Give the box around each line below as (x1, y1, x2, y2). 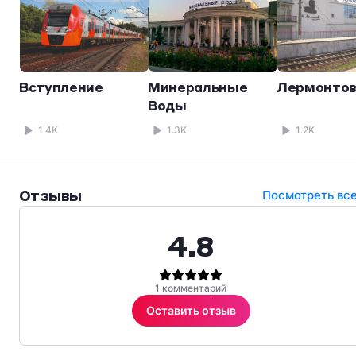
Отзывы (19, 186, 82, 205)
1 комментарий (155, 281, 226, 294)
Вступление (19, 79, 103, 96)
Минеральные (148, 79, 248, 96)
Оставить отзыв (145, 304, 236, 318)
